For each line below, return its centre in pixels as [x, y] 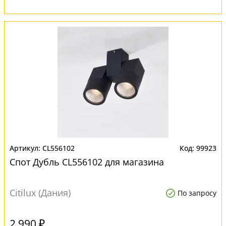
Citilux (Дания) [40, 193]
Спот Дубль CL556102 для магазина [87, 162]
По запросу [197, 193]
